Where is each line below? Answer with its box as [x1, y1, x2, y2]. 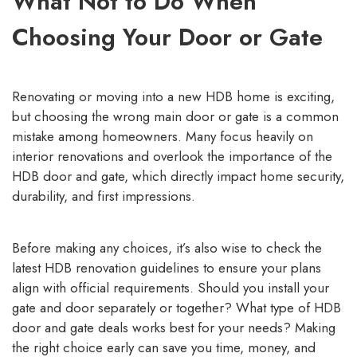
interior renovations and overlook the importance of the [12, 147, 332, 167]
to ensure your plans [199, 258, 321, 278]
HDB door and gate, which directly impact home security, [12, 167, 344, 186]
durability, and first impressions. [12, 186, 195, 206]
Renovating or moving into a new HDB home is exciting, [12, 87, 335, 107]
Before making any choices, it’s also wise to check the [12, 238, 322, 258]
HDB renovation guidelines [45, 258, 199, 278]
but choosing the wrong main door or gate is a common [12, 107, 339, 127]
